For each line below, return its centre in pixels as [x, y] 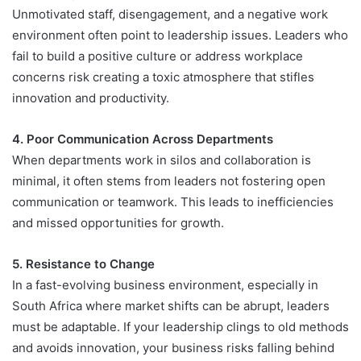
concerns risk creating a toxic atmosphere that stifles [163, 77]
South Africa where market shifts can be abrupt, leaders [171, 305]
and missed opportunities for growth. [118, 222]
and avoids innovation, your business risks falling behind [173, 347]
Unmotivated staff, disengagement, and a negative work [170, 14]
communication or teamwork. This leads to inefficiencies [173, 201]
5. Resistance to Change [83, 263]
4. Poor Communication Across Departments [143, 139]
